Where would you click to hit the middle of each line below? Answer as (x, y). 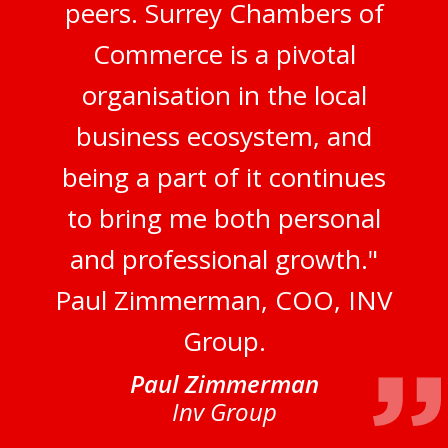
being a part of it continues (224, 176)
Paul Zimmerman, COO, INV (224, 299)
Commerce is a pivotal (224, 53)
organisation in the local (224, 94)
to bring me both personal (224, 217)
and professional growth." (224, 258)
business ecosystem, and (224, 135)
